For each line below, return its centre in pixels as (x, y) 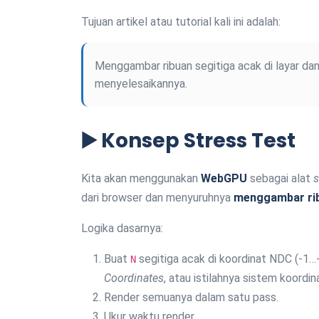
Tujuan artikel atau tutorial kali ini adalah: (181, 21)
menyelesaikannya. (141, 83)
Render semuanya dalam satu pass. (191, 297)
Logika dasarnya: (122, 228)
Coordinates (134, 278)
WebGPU (224, 178)
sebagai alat (280, 178)
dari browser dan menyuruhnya (157, 197)
